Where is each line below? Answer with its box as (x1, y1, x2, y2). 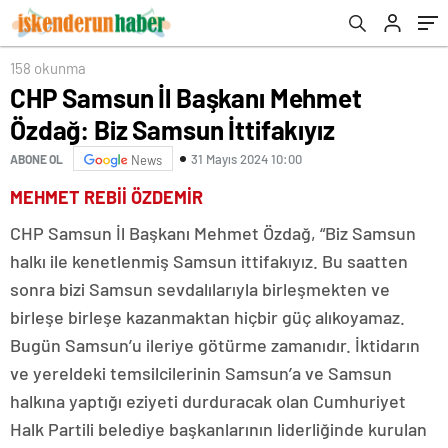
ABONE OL (10, 151, 63, 166)
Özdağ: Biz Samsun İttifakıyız (10, 114, 335, 145)
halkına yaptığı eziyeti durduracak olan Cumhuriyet (10, 390, 406, 412)
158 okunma (10, 59, 86, 77)
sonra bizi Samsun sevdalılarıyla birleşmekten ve (10, 278, 390, 300)
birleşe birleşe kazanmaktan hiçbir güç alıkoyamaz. (10, 306, 405, 328)
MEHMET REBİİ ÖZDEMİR (10, 186, 203, 208)
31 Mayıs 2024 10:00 (191, 150, 302, 167)
